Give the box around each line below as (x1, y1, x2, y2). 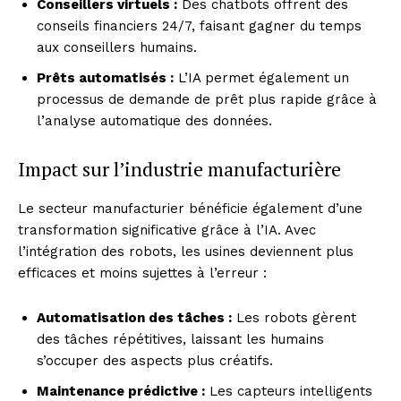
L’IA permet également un (174, 69, 349, 86)
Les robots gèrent (232, 309, 356, 326)
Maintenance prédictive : (37, 382, 205, 399)
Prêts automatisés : (37, 69, 174, 86)
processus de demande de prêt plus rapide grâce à (37, 90, 377, 107)
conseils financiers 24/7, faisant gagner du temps (37, 17, 362, 34)
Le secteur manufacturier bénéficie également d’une (18, 200, 363, 217)
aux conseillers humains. (37, 38, 197, 55)
